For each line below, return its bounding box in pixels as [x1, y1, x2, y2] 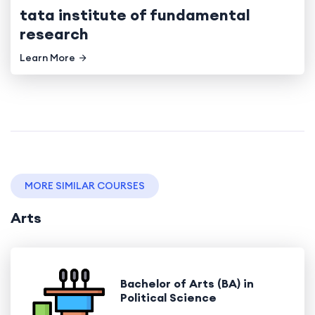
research [20, 23, 89, 44]
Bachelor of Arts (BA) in [120, 276, 254, 291]
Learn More [20, 51, 75, 64]
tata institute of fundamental [20, 4, 250, 25]
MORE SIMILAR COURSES [25, 179, 145, 192]
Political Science [120, 290, 217, 305]
